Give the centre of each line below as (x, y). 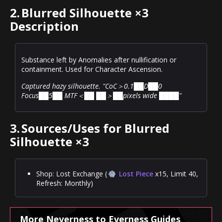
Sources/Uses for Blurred (95, 128)
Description (44, 26)
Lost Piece (136, 173)
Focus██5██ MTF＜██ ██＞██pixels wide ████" (101, 95)
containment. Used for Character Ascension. (92, 69)
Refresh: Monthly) (65, 183)
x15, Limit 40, (176, 173)
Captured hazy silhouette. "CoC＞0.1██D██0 (92, 86)
